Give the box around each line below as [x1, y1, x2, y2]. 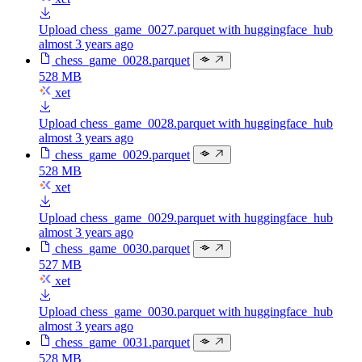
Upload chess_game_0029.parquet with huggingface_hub [39, 210, 333, 225]
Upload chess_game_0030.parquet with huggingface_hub [39, 305, 333, 319]
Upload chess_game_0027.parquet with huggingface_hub [39, 23, 333, 37]
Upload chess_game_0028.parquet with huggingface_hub [39, 116, 333, 131]
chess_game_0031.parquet [55, 335, 190, 350]
